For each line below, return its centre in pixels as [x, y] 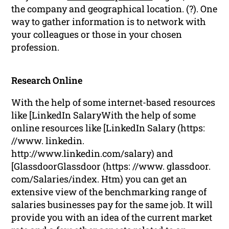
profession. [36, 47]
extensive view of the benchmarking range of [109, 192]
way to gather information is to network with [109, 22]
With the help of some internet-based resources [113, 102]
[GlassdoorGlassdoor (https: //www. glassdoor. [111, 166]
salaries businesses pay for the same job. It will [112, 205]
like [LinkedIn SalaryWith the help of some [104, 115]
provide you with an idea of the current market [112, 217]
